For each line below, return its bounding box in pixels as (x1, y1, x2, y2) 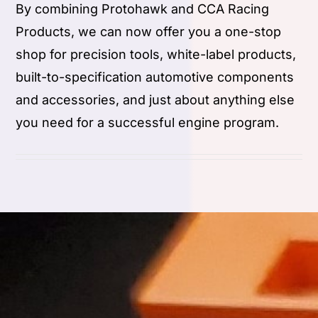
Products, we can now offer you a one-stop (16, 24, 282, 40)
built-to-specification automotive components (16, 70, 295, 85)
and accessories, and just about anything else (16, 92, 295, 108)
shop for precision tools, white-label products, (16, 47, 297, 62)
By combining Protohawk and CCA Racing (16, 1, 270, 17)
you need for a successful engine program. (16, 115, 280, 131)
